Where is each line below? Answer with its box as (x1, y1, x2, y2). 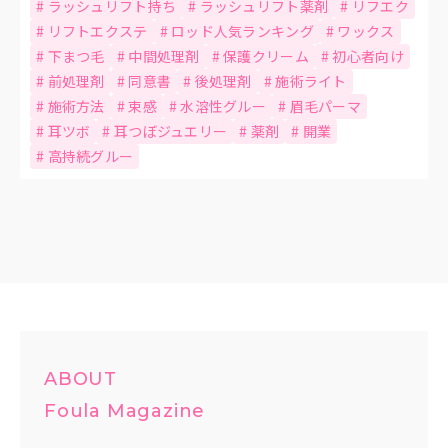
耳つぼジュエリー (113, 120, 228, 141)
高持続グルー (47, 145, 134, 166)
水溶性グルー (180, 95, 267, 116)
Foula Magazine (44, 400, 206, 422)
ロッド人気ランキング (171, 20, 314, 41)
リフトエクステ (47, 20, 148, 41)
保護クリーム (223, 45, 309, 66)
